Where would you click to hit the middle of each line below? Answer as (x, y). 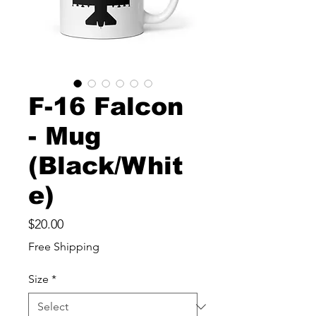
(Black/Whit (106, 165)
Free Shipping (64, 247)
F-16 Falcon (106, 106)
